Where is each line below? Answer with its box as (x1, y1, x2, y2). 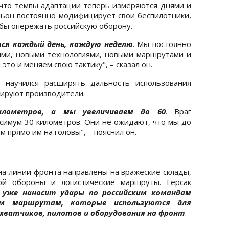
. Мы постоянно (132, 38, 192, 49)
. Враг (165, 106, 192, 117)
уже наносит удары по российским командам (3, 187, 192, 197)
